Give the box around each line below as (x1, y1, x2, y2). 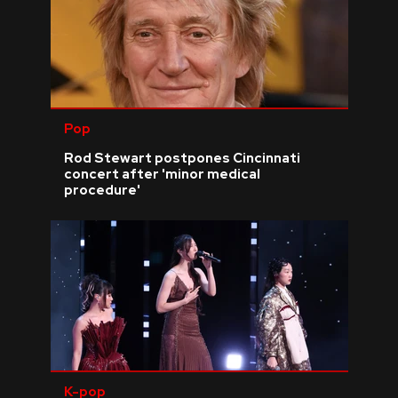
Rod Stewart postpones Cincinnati (63, 148, 300, 167)
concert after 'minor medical (63, 164, 260, 183)
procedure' (63, 180, 140, 199)
